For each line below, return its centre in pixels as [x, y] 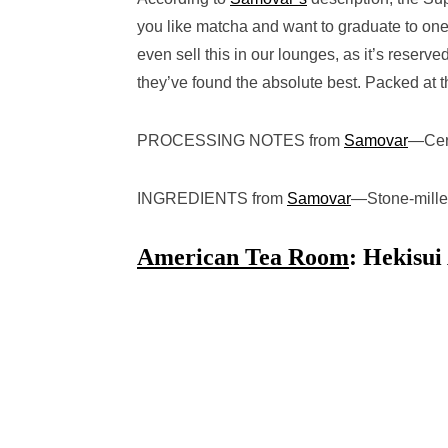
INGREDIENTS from [212, 198]
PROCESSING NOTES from [240, 140]
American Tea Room [243, 257]
